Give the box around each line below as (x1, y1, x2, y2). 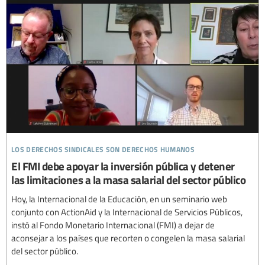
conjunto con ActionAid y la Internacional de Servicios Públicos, (11, 206, 243, 218)
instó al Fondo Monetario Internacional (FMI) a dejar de (11, 219, 215, 231)
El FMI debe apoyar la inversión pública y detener (11, 158, 235, 174)
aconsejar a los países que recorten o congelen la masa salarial (11, 232, 245, 244)
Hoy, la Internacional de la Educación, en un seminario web (11, 193, 227, 205)
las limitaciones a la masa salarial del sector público (11, 172, 245, 188)
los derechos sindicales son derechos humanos (11, 140, 195, 156)
